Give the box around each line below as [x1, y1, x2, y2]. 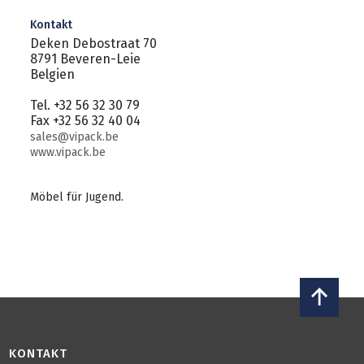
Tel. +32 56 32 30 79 [29, 97, 140, 113]
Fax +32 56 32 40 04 [29, 113, 141, 128]
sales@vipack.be [29, 130, 119, 144]
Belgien [29, 67, 75, 82]
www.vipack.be [29, 145, 106, 159]
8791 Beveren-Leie [29, 51, 141, 67]
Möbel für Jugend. [29, 190, 123, 204]
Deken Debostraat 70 [29, 36, 157, 51]
